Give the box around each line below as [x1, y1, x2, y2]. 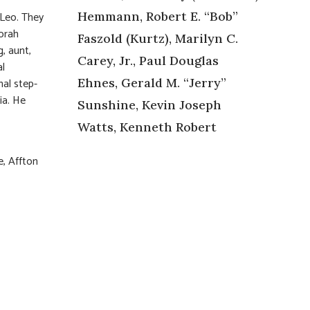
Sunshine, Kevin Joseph [77, 96, 221, 113]
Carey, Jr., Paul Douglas [77, 52, 219, 69]
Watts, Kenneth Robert [77, 118, 217, 135]
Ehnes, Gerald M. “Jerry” [77, 74, 226, 91]
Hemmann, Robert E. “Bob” [77, 8, 238, 24]
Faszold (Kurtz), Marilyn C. [77, 30, 238, 46]
